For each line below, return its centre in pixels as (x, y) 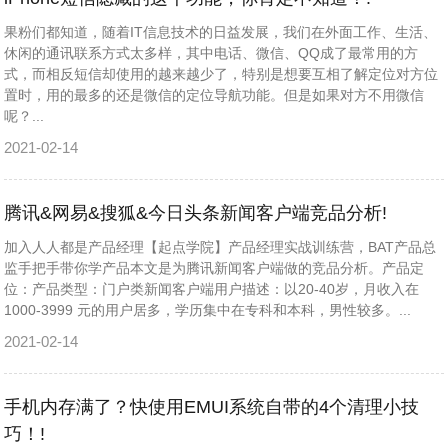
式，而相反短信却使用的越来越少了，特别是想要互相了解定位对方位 (221, 74)
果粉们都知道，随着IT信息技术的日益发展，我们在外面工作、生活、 (221, 32)
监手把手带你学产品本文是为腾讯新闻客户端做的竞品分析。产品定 (214, 268)
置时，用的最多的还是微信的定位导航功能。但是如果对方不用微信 (214, 95)
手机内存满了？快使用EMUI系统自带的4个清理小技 (212, 407)
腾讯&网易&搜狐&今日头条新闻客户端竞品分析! (196, 213)
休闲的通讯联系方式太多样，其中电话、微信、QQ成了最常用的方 (211, 53)
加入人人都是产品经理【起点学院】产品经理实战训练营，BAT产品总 (220, 247)
